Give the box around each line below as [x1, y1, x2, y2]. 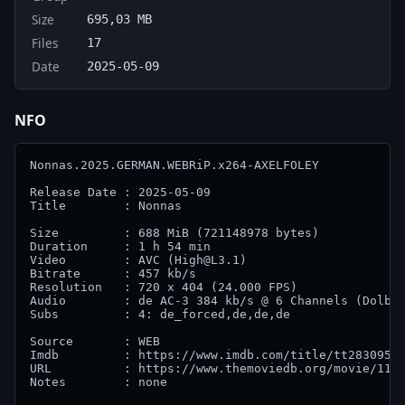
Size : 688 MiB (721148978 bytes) [30, 225, 319, 240]
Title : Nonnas [30, 198, 196, 212]
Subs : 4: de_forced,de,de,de [30, 306, 290, 321]
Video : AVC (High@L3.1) [30, 252, 247, 267]
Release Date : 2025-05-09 [30, 184, 211, 199]
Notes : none [30, 374, 167, 389]
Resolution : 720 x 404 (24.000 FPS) [30, 279, 297, 294]
